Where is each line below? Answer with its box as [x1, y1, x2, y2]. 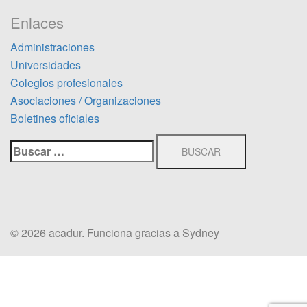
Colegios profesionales [10, 75, 123, 91]
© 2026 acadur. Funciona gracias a [10, 225, 182, 241]
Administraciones [10, 39, 95, 56]
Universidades [10, 57, 81, 73]
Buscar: [10, 140, 51, 157]
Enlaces [10, 12, 64, 34]
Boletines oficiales [10, 110, 99, 127]
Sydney [182, 225, 219, 241]
